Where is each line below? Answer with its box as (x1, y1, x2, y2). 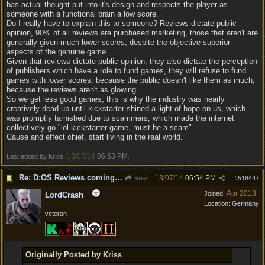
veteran (45, 210, 67, 217)
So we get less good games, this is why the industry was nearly (7, 95, 225, 104)
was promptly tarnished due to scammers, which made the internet (7, 114, 234, 122)
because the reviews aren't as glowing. (7, 85, 138, 94)
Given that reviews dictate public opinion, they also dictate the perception (7, 57, 257, 66)
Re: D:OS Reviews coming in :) (115, 173, 122, 182)
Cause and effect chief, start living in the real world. (7, 132, 183, 141)
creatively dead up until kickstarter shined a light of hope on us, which (7, 104, 245, 113)
